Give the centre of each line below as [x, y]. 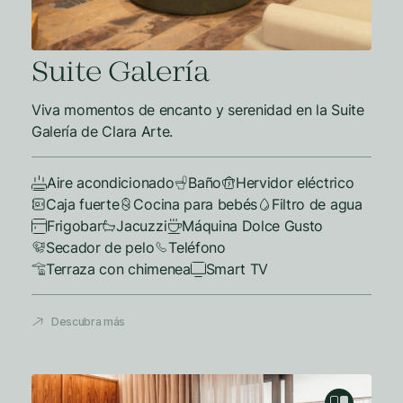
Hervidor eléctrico [295, 183]
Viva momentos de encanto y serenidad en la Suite [198, 110]
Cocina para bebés [196, 204]
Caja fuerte [83, 204]
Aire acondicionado [111, 183]
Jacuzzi [142, 226]
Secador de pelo [100, 247]
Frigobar [75, 226]
